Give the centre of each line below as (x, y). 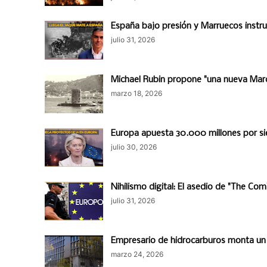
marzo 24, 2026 (137, 254)
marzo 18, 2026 (136, 93)
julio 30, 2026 (134, 147)
